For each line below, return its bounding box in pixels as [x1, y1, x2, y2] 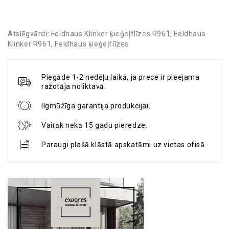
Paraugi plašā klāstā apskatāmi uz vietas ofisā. [41, 141, 207, 149]
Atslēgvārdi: [8, 30, 51, 38]
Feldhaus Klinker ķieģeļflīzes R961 [51, 30, 171, 38]
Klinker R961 [8, 40, 52, 49]
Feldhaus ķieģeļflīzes [55, 40, 129, 49]
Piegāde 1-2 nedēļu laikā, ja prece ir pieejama [41, 73, 200, 82]
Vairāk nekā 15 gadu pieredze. [41, 121, 148, 130]
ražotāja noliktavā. [41, 82, 106, 91]
